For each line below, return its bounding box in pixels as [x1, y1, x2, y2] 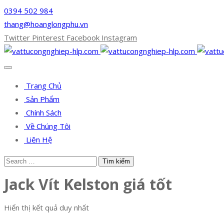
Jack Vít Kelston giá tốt [4, 174, 172, 195]
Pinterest [32, 32, 64, 42]
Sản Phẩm [24, 94, 59, 104]
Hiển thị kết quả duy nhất [4, 202, 89, 213]
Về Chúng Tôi [24, 121, 70, 131]
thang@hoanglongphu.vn [4, 19, 88, 29]
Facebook [66, 32, 99, 42]
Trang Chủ [24, 80, 61, 90]
